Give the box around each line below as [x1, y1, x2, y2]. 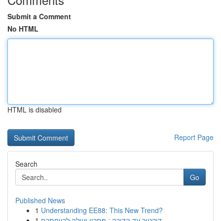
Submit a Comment [7, 11, 71, 21]
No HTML [7, 24, 38, 34]
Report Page [174, 132, 214, 142]
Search [15, 159, 37, 169]
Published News [15, 195, 65, 205]
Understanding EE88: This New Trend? [41, 205, 163, 215]
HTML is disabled [7, 105, 62, 114]
